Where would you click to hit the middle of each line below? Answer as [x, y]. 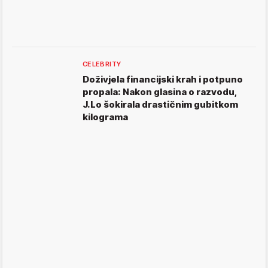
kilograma [105, 117]
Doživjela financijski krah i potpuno [163, 80]
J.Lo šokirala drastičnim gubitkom [160, 105]
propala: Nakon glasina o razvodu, [160, 92]
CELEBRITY [102, 64]
